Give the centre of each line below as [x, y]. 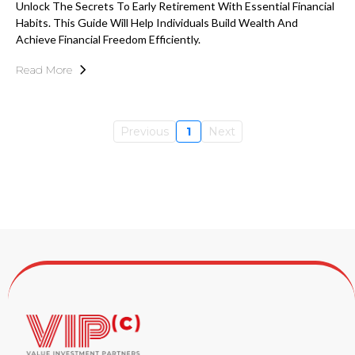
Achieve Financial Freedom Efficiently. [108, 39]
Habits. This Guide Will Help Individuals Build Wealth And [157, 23]
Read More [44, 70]
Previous [144, 132]
